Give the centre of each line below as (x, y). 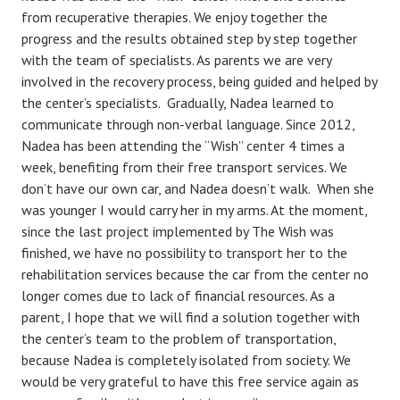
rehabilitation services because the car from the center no (195, 275)
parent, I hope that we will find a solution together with (191, 317)
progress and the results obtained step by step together (189, 39)
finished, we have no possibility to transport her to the (184, 253)
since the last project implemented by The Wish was (178, 232)
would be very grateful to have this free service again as (190, 382)
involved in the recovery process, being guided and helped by (199, 82)
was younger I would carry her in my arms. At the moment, (194, 210)
